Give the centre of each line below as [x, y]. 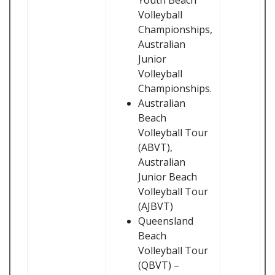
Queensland [166, 221]
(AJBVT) [156, 206]
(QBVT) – [159, 265]
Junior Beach [168, 177]
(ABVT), [155, 147]
